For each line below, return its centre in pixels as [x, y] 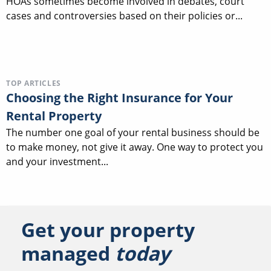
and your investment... [57, 161]
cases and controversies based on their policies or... [124, 16]
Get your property [108, 230]
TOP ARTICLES [34, 83]
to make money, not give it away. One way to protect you [135, 147]
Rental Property [54, 116]
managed [68, 253]
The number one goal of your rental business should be [133, 132]
